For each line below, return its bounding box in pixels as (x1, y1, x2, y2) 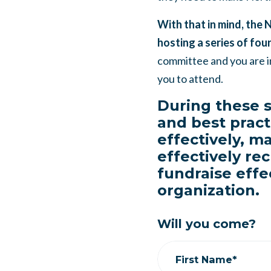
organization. (157, 181, 260, 199)
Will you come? (157, 217, 256, 231)
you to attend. (157, 72, 223, 85)
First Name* (175, 253, 237, 266)
